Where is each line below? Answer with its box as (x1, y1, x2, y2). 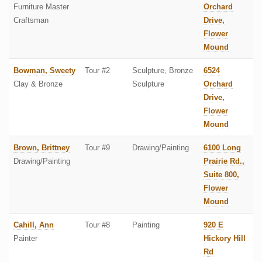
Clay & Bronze (13, 80, 63, 89)
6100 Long (204, 143, 241, 153)
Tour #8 (85, 220, 110, 230)
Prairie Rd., (204, 157, 244, 166)
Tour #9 (85, 143, 110, 153)
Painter (13, 234, 37, 243)
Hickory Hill (204, 234, 246, 243)
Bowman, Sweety (13, 66, 75, 75)
